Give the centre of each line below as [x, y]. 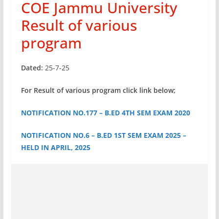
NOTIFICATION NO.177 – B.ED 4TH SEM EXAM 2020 [105, 113]
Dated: [32, 68]
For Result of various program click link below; [99, 90]
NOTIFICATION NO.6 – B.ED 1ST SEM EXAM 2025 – [103, 135]
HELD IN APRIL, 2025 [55, 147]
